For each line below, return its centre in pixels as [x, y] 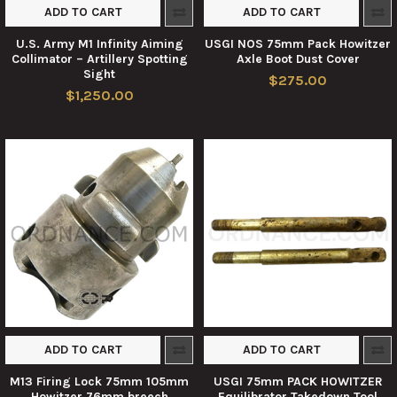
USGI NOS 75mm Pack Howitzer [298, 43]
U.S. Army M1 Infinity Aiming [99, 43]
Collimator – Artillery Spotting [99, 58]
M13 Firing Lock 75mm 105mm [99, 382]
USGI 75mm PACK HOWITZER [298, 382]
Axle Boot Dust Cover [298, 58]
